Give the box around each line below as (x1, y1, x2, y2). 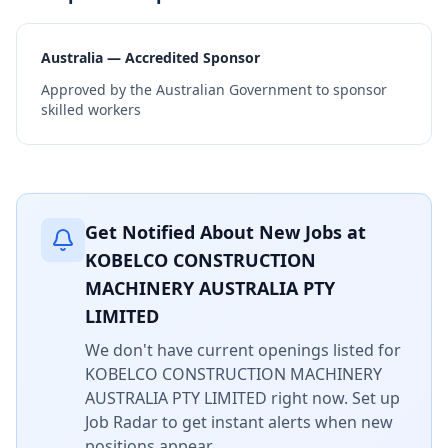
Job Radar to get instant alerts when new (85, 411, 393, 433)
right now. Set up (267, 387, 400, 409)
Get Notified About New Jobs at (85, 220, 366, 244)
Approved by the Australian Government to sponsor (41, 80, 387, 99)
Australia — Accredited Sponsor (41, 48, 260, 67)
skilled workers (41, 100, 141, 119)
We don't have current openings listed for (85, 339, 401, 361)
